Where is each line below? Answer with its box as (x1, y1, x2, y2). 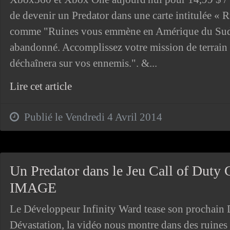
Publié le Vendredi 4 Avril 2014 (18, 110, 162, 123)
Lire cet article (9, 80, 72, 92)
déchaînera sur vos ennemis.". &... (9, 56, 157, 69)
